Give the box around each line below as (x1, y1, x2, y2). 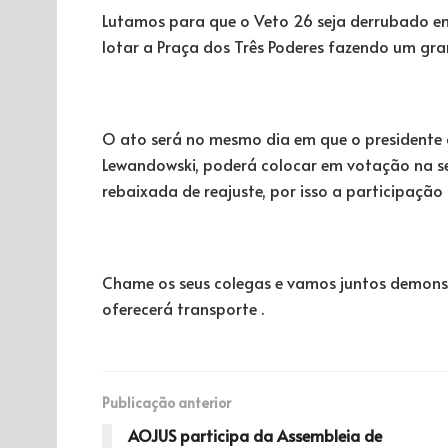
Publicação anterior (102, 392, 231, 412)
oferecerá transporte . (102, 296, 264, 319)
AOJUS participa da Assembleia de (128, 423, 382, 446)
